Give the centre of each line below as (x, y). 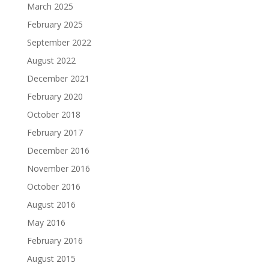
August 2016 (51, 204)
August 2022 (51, 60)
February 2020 (55, 96)
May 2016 (46, 222)
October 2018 (53, 114)
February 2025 (55, 24)
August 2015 (51, 258)
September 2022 (59, 42)
